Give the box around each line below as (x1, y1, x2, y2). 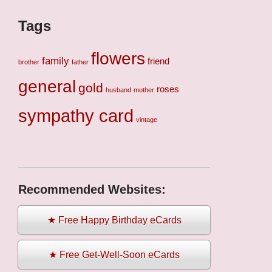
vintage (136, 116, 157, 124)
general (18, 77, 76, 97)
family (42, 55, 69, 67)
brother (18, 58, 39, 66)
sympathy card (18, 106, 134, 126)
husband (106, 86, 131, 94)
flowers (91, 49, 145, 69)
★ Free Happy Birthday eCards (47, 215, 182, 226)
